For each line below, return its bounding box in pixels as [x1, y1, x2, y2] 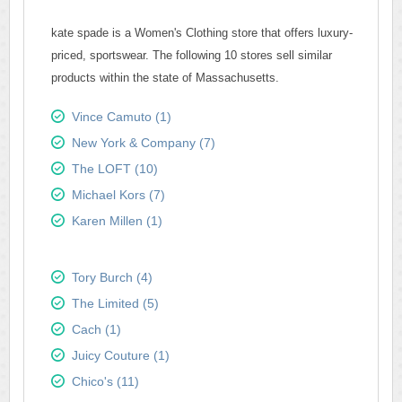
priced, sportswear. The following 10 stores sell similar [51, 48, 332, 62]
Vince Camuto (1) [72, 109, 171, 124]
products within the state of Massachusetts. [51, 71, 279, 84]
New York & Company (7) [72, 135, 215, 150]
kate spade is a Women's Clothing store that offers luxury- [51, 26, 353, 39]
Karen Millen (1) [72, 214, 162, 228]
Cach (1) [72, 322, 121, 336]
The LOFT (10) [72, 162, 158, 176]
